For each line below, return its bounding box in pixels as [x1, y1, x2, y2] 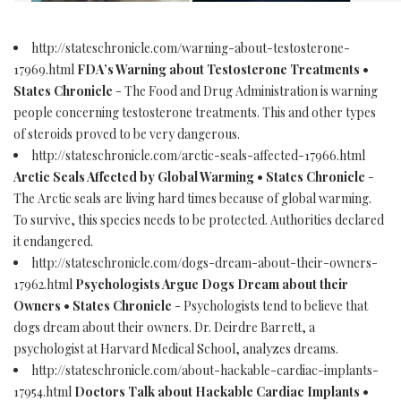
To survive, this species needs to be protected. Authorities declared [13, 211, 384, 228]
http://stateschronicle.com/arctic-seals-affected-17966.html [31, 147, 365, 164]
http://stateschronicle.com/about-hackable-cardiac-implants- [31, 362, 379, 379]
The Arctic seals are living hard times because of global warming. [13, 190, 371, 207]
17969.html [13, 61, 77, 78]
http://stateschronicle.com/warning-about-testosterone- [31, 39, 350, 56]
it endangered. [13, 233, 93, 250]
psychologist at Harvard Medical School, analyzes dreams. [13, 340, 341, 357]
